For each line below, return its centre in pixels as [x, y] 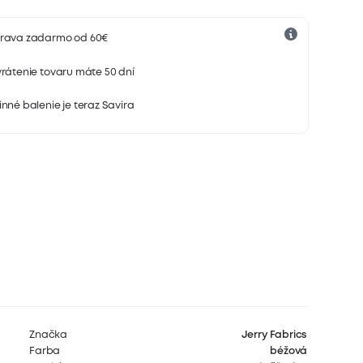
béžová [289, 352]
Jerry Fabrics [274, 335]
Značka [49, 335]
